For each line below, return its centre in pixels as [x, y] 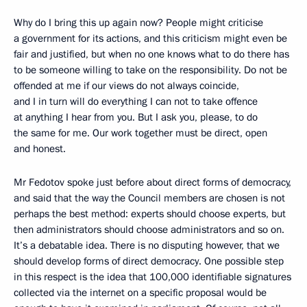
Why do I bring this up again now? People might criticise [138, 22]
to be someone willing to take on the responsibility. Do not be [150, 70]
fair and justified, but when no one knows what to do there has [151, 54]
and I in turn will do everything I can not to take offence [136, 101]
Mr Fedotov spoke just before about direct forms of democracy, [152, 182]
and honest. [40, 148]
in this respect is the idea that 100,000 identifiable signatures [152, 277]
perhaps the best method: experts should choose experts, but [150, 213]
